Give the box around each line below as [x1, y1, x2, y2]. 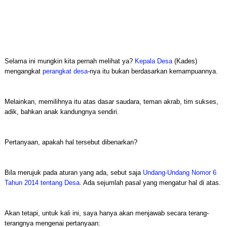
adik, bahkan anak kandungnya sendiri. [4, 108, 119, 116]
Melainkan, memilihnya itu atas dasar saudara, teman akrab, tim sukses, [4, 98, 218, 105]
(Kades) [172, 57, 197, 65]
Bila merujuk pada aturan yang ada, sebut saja [4, 169, 143, 176]
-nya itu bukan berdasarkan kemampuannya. [87, 67, 218, 75]
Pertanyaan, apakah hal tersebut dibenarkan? [4, 138, 137, 146]
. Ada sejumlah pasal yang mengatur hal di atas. [79, 179, 221, 186]
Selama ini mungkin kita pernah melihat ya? [4, 57, 135, 65]
